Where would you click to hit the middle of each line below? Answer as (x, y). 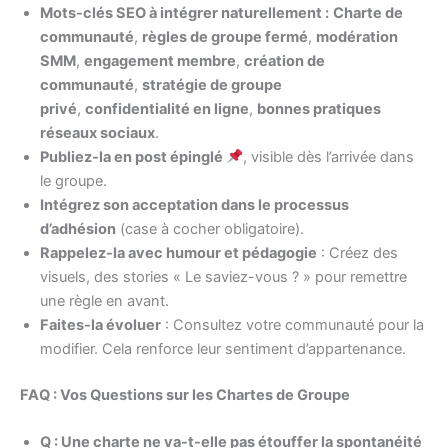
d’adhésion (78, 228)
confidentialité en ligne (167, 108)
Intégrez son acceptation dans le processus (194, 204)
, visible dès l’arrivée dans (328, 156)
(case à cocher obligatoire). (210, 228)
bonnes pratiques (319, 108)
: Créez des (357, 252)
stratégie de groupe (212, 84)
